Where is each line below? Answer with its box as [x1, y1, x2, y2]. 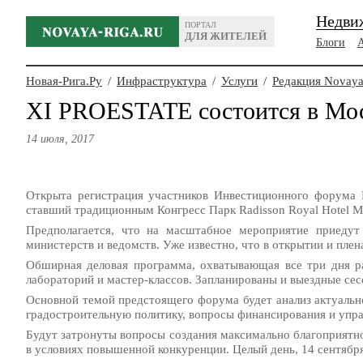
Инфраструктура [117, 75, 207, 88]
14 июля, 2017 [26, 133, 94, 145]
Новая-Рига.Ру [26, 75, 102, 88]
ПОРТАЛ [185, 20, 216, 29]
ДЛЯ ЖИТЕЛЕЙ [185, 30, 267, 42]
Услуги [221, 75, 258, 88]
